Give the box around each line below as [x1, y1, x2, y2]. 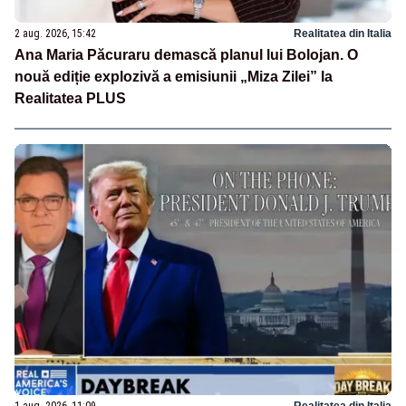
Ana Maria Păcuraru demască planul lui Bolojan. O [14, 47, 358, 63]
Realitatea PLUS [14, 91, 126, 107]
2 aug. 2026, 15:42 [14, 27, 96, 41]
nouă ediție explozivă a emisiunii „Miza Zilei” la [14, 69, 333, 85]
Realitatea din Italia [294, 27, 391, 41]
